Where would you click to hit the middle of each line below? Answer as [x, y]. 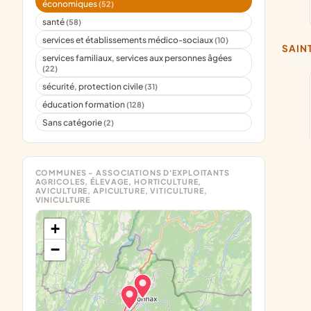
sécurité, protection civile [94, 86]
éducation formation [85, 104]
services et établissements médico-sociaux [129, 40]
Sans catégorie [73, 122]
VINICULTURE [63, 200]
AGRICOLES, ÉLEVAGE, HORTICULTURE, [118, 182]
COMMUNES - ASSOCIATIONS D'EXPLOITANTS [132, 173]
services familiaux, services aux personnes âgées [137, 58]
